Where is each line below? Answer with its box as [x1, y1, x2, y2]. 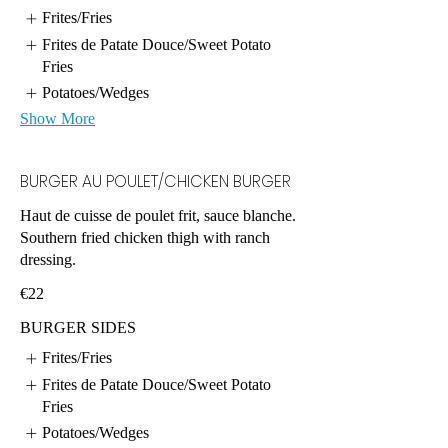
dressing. [20, 251, 76, 269]
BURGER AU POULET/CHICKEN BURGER [20, 170, 291, 194]
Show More [20, 110, 95, 128]
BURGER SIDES [20, 319, 136, 337]
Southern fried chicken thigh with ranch [20, 229, 270, 247]
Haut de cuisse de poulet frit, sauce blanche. [20, 207, 296, 225]
